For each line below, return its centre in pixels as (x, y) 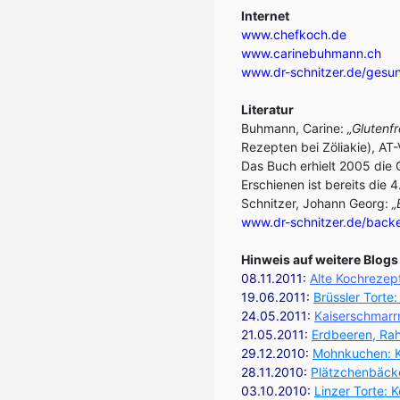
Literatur (267, 109)
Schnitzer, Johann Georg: (317, 203)
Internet (265, 16)
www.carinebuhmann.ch (311, 53)
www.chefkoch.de (294, 34)
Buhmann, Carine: (294, 128)
